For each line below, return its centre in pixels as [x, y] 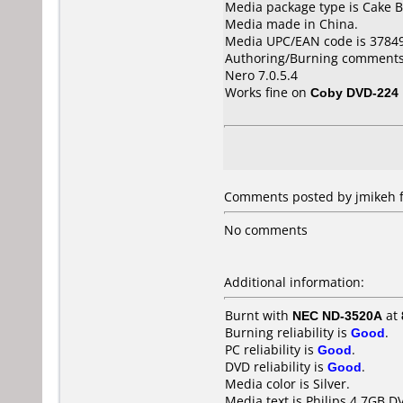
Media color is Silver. [287, 384]
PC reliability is [271, 349]
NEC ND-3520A [337, 315]
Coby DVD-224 [354, 92]
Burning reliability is [288, 332]
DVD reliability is [276, 367]
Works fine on [268, 92]
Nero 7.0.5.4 [261, 75]
